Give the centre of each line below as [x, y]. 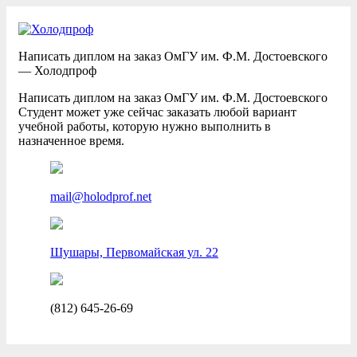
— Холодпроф [57, 71]
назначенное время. [71, 141]
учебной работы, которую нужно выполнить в [145, 126]
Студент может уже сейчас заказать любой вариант [157, 112]
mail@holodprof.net [101, 196]
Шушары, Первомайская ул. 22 [134, 252]
